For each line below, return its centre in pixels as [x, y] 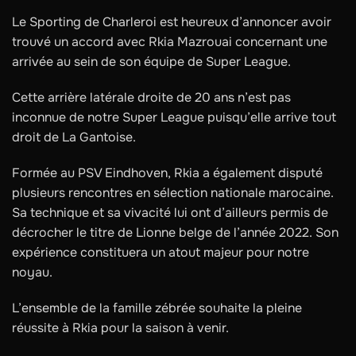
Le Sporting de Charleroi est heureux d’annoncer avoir [172, 22]
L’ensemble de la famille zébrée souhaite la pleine [157, 308]
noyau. [32, 272]
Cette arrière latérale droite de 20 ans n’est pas [151, 97]
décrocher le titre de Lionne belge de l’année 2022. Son [175, 232]
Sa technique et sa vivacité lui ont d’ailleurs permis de [170, 213]
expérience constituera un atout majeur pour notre [161, 252]
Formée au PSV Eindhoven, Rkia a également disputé [167, 173]
